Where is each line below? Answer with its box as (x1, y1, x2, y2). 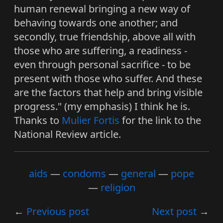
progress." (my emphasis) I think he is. (14, 99, 190, 113)
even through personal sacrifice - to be (14, 57, 191, 71)
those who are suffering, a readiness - (14, 43, 187, 57)
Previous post (26, 204, 89, 218)
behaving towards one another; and (14, 15, 178, 29)
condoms (63, 166, 106, 180)
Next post (152, 204, 197, 218)
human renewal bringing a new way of (14, 1, 190, 15)
